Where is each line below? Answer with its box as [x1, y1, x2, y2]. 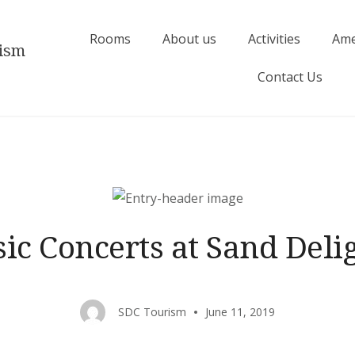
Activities [248, 30, 301, 48]
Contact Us [257, 68, 323, 86]
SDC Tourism [118, 304, 186, 319]
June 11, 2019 [205, 304, 275, 319]
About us [162, 30, 217, 48]
